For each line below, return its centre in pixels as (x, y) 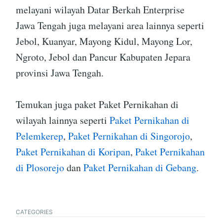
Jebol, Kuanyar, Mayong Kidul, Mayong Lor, (104, 41)
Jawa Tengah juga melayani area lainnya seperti (110, 26)
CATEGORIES (34, 212)
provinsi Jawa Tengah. (60, 73)
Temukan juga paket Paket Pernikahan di (97, 105)
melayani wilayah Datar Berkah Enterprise (100, 10)
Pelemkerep (39, 136)
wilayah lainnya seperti (63, 120)
